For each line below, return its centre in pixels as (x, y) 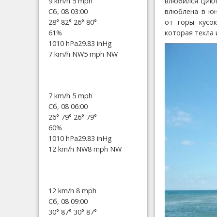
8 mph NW (105, 149)
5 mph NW (101, 54)
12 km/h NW (68, 149)
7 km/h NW (66, 54)
